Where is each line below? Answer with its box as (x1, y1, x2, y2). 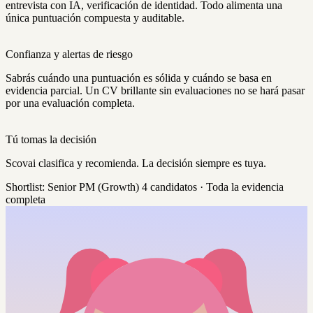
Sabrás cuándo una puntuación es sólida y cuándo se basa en (6, 72, 272, 85)
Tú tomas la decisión (6, 133, 96, 146)
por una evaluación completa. (6, 97, 135, 110)
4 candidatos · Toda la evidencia (142, 181, 284, 194)
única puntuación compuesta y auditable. (6, 12, 184, 24)
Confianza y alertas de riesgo (6, 48, 133, 61)
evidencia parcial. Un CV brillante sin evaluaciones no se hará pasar (6, 85, 305, 97)
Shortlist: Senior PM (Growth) (6, 181, 139, 194)
